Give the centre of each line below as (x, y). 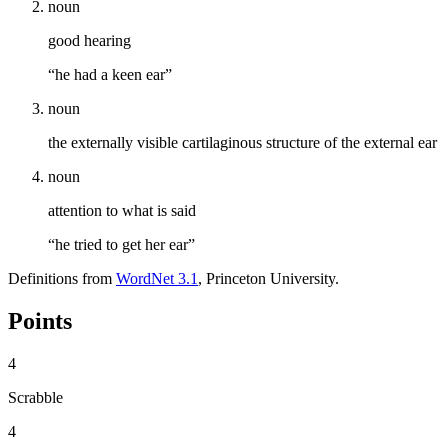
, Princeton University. (268, 278)
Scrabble (35, 397)
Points (40, 320)
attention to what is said (122, 210)
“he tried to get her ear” (121, 244)
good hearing (89, 40)
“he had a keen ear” (110, 74)
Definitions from (62, 278)
